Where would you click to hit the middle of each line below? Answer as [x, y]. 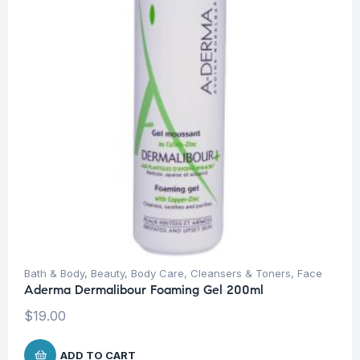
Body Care [157, 274]
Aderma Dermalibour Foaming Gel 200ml [144, 290]
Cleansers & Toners [241, 274]
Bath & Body [54, 274]
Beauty [108, 274]
